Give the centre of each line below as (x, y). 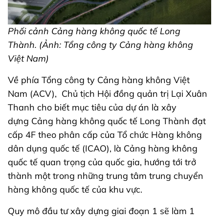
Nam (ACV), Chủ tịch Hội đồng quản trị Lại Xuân (108, 94)
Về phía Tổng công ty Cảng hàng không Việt (99, 80)
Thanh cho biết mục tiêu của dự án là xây (92, 108)
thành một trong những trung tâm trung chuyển (106, 176)
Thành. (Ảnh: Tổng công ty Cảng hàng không (100, 45)
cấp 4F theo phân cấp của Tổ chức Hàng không (105, 135)
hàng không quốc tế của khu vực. (75, 190)
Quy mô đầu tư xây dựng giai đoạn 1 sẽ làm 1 (101, 211)
